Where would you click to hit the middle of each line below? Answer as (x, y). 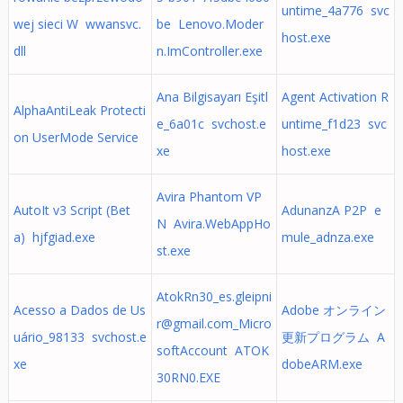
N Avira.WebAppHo (213, 224)
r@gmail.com (194, 323)
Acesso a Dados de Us (79, 310)
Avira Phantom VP (209, 197)
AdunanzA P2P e (331, 210)
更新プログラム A (333, 337)
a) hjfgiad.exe (54, 237)
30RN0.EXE (188, 377)
